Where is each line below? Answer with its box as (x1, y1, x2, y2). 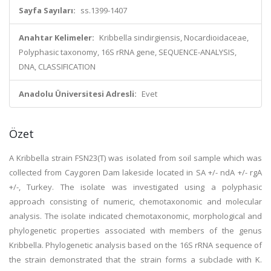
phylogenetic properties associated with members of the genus (9, 225, 262, 236)
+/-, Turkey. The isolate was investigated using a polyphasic (9, 181, 262, 192)
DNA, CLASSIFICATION (19, 61, 96, 72)
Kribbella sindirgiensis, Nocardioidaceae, (99, 32, 249, 43)
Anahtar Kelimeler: (19, 32, 94, 43)
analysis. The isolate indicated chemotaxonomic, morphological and (9, 211, 262, 221)
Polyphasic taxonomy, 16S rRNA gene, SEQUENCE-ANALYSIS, (19, 47, 237, 57)
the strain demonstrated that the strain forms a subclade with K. (9, 254, 262, 265)
